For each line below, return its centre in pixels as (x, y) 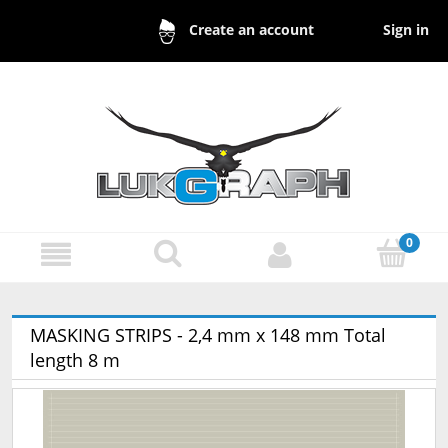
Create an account (251, 30)
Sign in (406, 29)
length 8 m (75, 360)
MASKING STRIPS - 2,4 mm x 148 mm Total (208, 335)
